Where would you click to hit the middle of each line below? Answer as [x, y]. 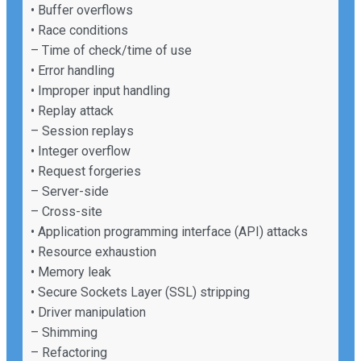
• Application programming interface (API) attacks [169, 231]
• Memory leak [71, 272]
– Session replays [82, 131]
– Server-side [70, 191]
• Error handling [73, 70]
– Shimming [64, 332]
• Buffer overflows [82, 10]
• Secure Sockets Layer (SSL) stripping [140, 292]
